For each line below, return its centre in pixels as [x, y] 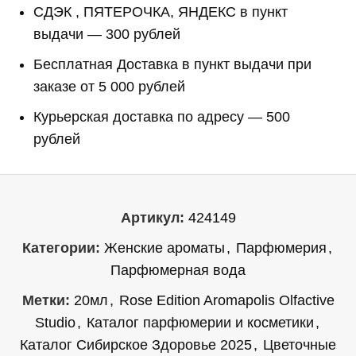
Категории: [61, 248]
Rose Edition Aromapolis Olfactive [226, 301]
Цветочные [300, 345]
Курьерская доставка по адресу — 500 [162, 117]
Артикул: [154, 218]
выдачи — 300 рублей [107, 35]
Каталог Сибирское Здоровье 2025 [136, 345]
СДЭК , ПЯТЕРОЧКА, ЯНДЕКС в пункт [161, 12]
